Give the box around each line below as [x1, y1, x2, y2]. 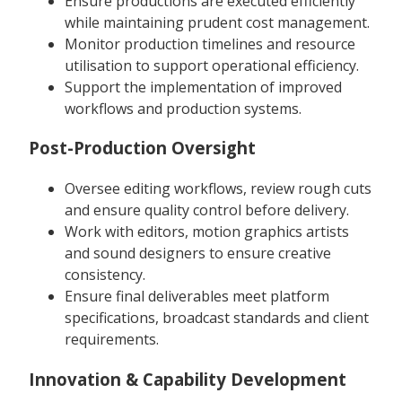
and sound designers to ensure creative [65, 242, 331, 263]
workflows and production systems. [65, 98, 301, 118]
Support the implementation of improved [65, 76, 342, 97]
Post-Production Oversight [29, 136, 256, 160]
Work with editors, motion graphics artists [65, 221, 349, 241]
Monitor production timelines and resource [65, 33, 355, 54]
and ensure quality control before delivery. [65, 199, 349, 220]
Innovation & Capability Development [29, 367, 346, 390]
